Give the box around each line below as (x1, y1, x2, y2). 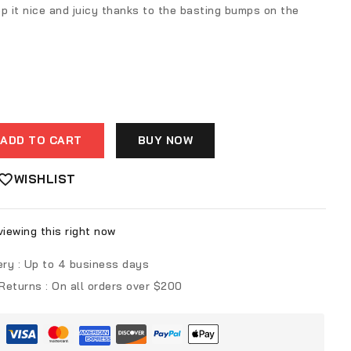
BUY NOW (137, 132, 194, 147)
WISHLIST (13, 171, 76, 186)
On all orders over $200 (52, 278, 183, 293)
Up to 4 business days (24, 256, 149, 271)
